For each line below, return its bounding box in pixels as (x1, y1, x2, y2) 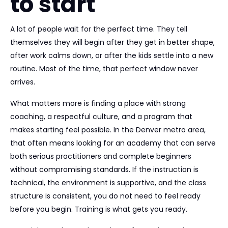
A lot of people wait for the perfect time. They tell (10, 24, 187, 34)
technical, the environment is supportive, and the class (10, 178, 206, 188)
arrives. (10, 77, 35, 87)
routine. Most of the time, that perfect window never (10, 64, 198, 74)
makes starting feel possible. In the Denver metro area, (10, 125, 206, 135)
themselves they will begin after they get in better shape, (10, 37, 215, 47)
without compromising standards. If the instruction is (10, 164, 198, 175)
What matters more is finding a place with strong (10, 98, 186, 108)
